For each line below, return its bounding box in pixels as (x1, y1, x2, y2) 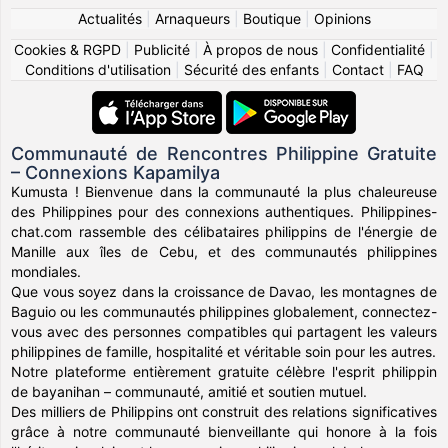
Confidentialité (331, 40, 425, 58)
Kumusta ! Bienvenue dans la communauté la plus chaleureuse (11, 182, 437, 200)
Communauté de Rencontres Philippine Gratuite (11, 142, 437, 164)
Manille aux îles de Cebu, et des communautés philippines (11, 242, 437, 260)
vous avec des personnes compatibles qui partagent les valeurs (11, 322, 437, 340)
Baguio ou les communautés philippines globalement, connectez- (11, 302, 437, 320)
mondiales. (11, 262, 82, 280)
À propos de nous (203, 40, 318, 58)
